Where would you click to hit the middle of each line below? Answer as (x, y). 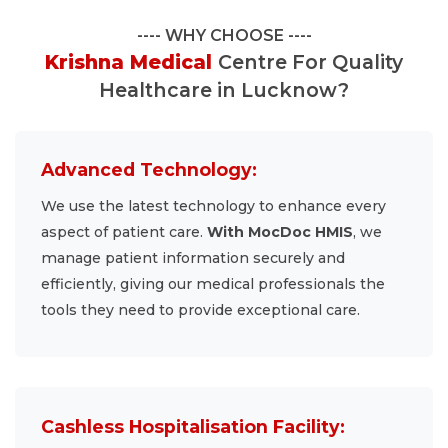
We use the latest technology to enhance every (214, 206)
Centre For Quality (310, 62)
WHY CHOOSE (224, 36)
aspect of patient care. (124, 232)
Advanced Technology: (149, 170)
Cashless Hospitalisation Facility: (193, 426)
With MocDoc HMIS (280, 232)
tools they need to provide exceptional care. (201, 310)
